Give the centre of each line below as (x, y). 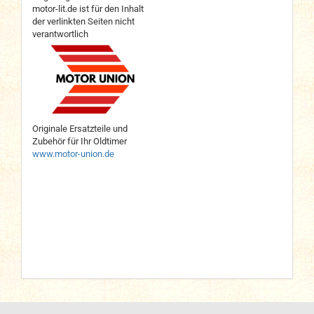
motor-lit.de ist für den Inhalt (88, 9)
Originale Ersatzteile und (80, 129)
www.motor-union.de (73, 154)
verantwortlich (60, 34)
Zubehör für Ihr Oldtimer (80, 141)
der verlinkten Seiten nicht (83, 21)
